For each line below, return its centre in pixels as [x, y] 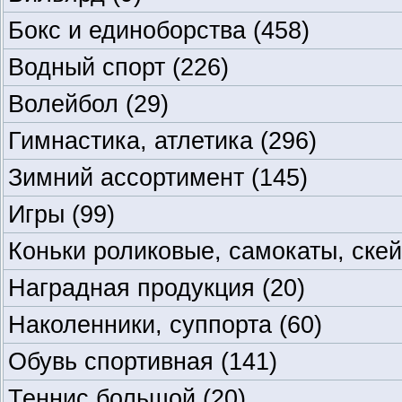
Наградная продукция [135, 288]
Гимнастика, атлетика [134, 140]
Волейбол [67, 104]
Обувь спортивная [114, 361]
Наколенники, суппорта [144, 324]
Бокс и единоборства [131, 30]
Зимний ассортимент [130, 177]
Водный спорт [90, 67]
